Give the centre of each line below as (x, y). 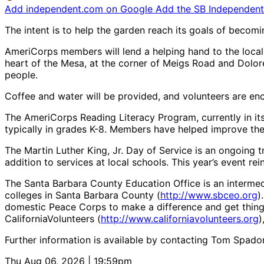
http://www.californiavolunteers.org (180, 219)
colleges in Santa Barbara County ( (82, 195)
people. (21, 75)
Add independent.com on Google (80, 9)
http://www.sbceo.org (209, 195)
